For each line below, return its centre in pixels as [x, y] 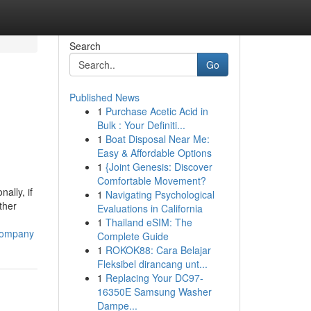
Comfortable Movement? [151, 180]
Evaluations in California [150, 208]
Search [85, 46]
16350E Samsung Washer [154, 292]
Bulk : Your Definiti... [141, 125]
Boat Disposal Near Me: [157, 139]
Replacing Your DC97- [154, 278]
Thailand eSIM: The [149, 222]
